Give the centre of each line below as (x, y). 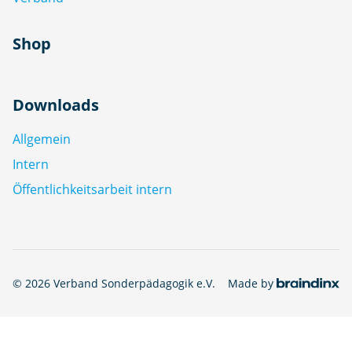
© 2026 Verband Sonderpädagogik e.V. (114, 283)
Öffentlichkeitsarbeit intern (92, 189)
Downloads (56, 104)
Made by (251, 283)
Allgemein (42, 139)
